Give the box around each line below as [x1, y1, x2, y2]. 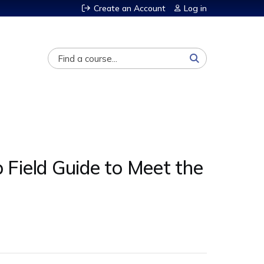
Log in [184, 3, 207, 14]
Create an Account [94, 3, 166, 14]
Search [30, 48, 59, 58]
